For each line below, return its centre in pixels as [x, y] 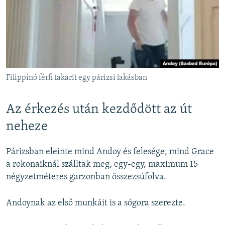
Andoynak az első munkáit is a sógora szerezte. [96, 203]
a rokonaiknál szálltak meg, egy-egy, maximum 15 [102, 165]
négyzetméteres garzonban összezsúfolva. [86, 177]
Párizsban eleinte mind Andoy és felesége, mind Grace [110, 152]
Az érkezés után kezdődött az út [99, 110]
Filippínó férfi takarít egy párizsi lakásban [77, 78]
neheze [27, 127]
